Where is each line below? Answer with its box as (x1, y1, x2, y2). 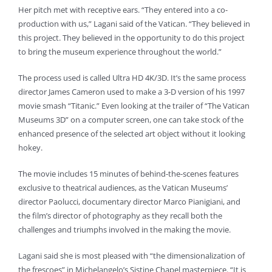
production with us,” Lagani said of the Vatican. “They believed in (18, 18, 250, 30)
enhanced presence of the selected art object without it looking (18, 128, 245, 140)
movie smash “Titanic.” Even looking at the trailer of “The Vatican (18, 100, 250, 112)
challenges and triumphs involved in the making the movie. (18, 224, 231, 236)
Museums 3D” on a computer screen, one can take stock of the (18, 114, 243, 126)
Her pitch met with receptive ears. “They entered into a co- (18, 4, 228, 16)
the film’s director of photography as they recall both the (18, 210, 222, 222)
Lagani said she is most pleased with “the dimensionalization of (18, 250, 245, 262)
